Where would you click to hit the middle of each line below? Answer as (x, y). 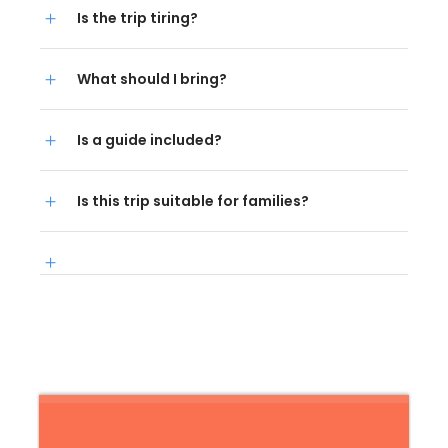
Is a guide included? (149, 139)
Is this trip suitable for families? (193, 200)
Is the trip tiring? (137, 17)
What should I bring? (152, 78)
